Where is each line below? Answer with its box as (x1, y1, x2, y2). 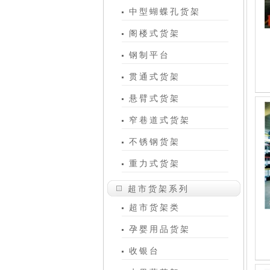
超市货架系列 (128, 184, 189, 193)
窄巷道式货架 (129, 115, 190, 125)
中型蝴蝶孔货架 (129, 7, 201, 16)
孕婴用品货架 (129, 224, 190, 234)
